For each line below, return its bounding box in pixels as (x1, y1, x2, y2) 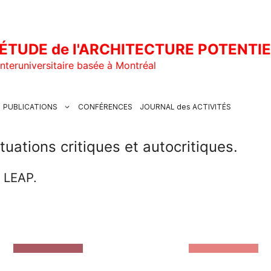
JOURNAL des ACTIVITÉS (140, 102, 231, 112)
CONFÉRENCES (78, 102, 132, 112)
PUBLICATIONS (3, 102, 57, 112)
